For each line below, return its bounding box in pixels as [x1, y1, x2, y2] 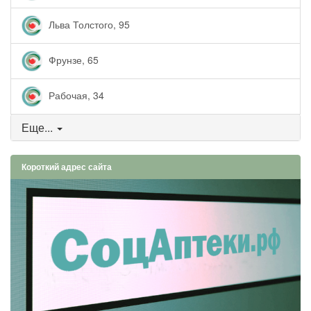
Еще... [22, 119, 53, 136]
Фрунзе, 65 [46, 52, 99, 67]
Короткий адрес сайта [22, 160, 112, 174]
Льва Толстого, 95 [46, 17, 130, 31]
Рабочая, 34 [46, 87, 104, 102]
